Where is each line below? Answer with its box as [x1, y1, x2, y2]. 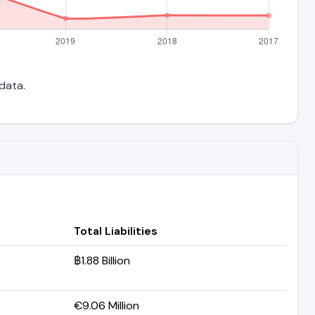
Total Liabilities [74, 223, 157, 238]
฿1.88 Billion [74, 252, 130, 268]
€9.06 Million [74, 297, 139, 313]
